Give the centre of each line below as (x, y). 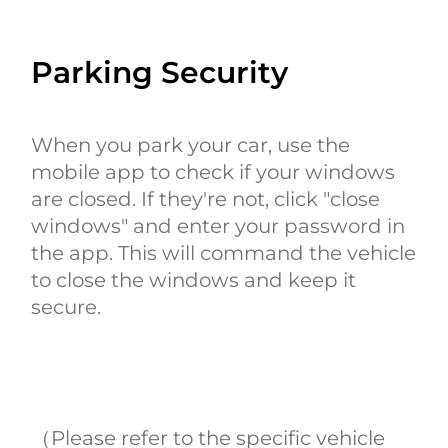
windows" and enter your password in (218, 225)
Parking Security (160, 72)
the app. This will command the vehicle (224, 252)
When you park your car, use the (191, 144)
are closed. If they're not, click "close (206, 198)
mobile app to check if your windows (213, 171)
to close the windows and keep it (194, 279)
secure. (66, 306)
